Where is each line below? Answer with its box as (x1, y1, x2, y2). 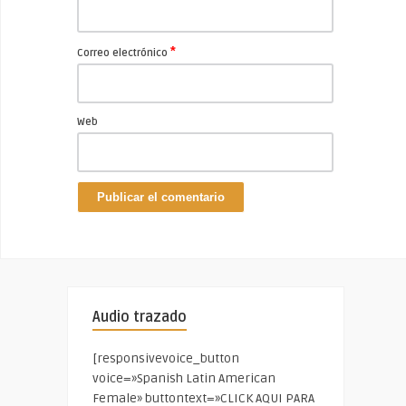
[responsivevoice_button (92, 351, 239, 366)
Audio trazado (92, 308, 187, 326)
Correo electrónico (77, 47, 170, 59)
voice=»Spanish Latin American (92, 371, 275, 386)
